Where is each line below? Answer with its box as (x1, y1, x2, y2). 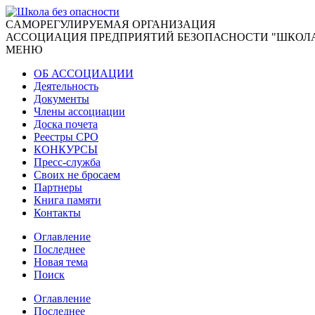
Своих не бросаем (34, 169, 120, 181)
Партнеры (34, 181, 82, 193)
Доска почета (34, 118, 98, 130)
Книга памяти (34, 194, 101, 206)
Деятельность (34, 80, 98, 92)
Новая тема (34, 256, 88, 268)
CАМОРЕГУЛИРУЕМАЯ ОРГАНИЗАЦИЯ (6, 18, 216, 30)
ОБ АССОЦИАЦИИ (34, 67, 134, 79)
